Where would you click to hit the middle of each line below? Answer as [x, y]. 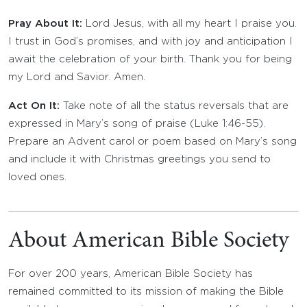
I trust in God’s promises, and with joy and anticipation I [150, 41]
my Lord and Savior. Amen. [77, 77]
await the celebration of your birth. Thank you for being [150, 59]
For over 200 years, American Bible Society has [131, 274]
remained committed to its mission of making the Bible [146, 292]
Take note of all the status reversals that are [174, 106]
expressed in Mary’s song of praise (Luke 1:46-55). [137, 124]
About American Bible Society [149, 241]
